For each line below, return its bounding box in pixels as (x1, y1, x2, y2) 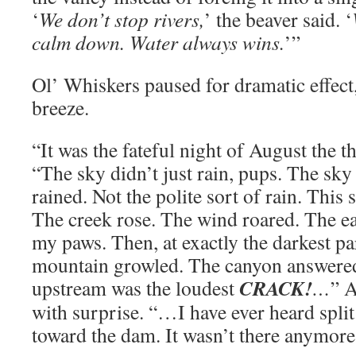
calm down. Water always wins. (32, 29, 284, 56)
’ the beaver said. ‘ (204, 6, 352, 33)
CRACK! (239, 273, 312, 303)
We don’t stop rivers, (39, 6, 204, 33)
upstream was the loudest (32, 274, 239, 302)
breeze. (32, 94, 89, 122)
